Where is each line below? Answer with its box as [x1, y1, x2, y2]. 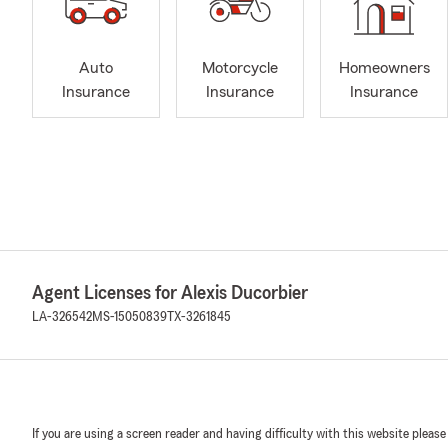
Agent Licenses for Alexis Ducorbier [32, 283, 308, 303]
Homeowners [338, 60, 430, 77]
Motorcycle [202, 60, 278, 77]
